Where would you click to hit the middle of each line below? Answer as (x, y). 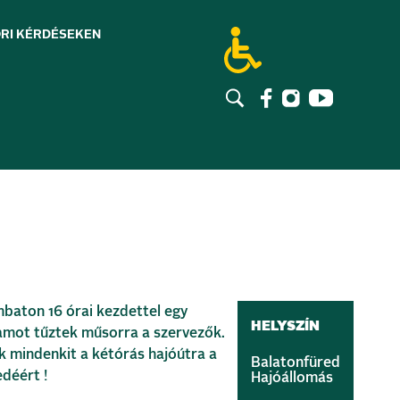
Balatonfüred (296, 362)
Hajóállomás (292, 378)
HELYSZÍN (285, 326)
